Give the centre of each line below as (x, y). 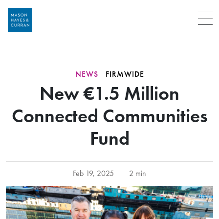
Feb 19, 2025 (93, 174)
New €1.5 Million (109, 94)
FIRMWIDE (123, 74)
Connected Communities (109, 116)
